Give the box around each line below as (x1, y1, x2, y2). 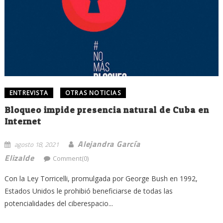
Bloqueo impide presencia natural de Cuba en (4, 105, 209, 115)
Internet (4, 116, 42, 127)
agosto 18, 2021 (14, 139, 59, 150)
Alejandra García (77, 138, 140, 150)
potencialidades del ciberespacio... (4, 199, 113, 209)
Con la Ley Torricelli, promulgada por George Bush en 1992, (4, 174, 198, 184)
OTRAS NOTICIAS (65, 89, 121, 98)
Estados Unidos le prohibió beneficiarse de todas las (4, 186, 173, 196)
